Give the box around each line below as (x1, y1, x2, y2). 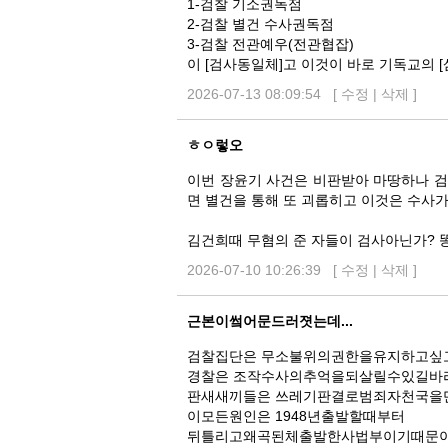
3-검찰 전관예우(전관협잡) (187, 36, 354, 52)
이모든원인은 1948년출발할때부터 (187, 408, 405, 424)
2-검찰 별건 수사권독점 (187, 16, 334, 32)
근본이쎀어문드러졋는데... (187, 313, 353, 329)
